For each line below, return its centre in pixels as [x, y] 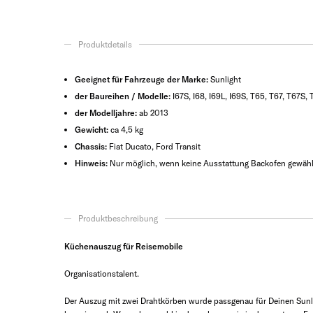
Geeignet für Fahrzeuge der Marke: [141, 79]
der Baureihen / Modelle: [123, 96]
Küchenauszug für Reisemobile [124, 246]
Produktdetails [105, 44]
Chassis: [91, 146]
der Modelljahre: [106, 113]
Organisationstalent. [102, 274]
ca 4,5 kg [126, 130]
